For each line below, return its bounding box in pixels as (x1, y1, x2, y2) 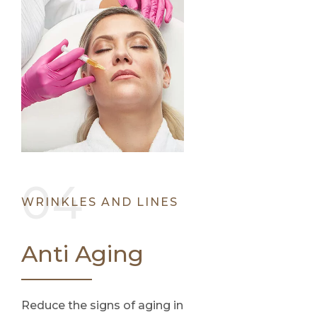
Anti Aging (21, 239, 144, 267)
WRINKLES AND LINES (21, 195, 178, 209)
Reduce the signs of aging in (21, 298, 183, 312)
